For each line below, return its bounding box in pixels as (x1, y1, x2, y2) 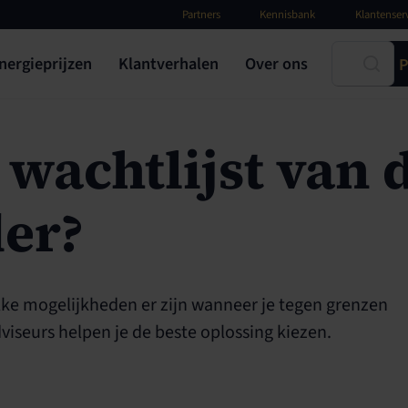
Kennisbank (260, 5, 316, 23)
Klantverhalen (117, 52, 219, 76)
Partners (181, 5, 220, 23)
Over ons (244, 52, 308, 76)
